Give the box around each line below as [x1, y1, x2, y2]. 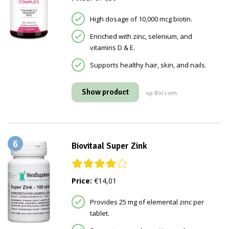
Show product [81, 87, 129, 97]
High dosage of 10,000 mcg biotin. [89, 14, 192, 24]
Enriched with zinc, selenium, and [89, 32, 192, 41]
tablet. [89, 209, 109, 218]
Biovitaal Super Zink [71, 141, 147, 152]
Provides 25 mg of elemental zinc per [89, 197, 204, 207]
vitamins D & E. [89, 43, 135, 53]
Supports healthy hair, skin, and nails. [89, 60, 207, 70]
